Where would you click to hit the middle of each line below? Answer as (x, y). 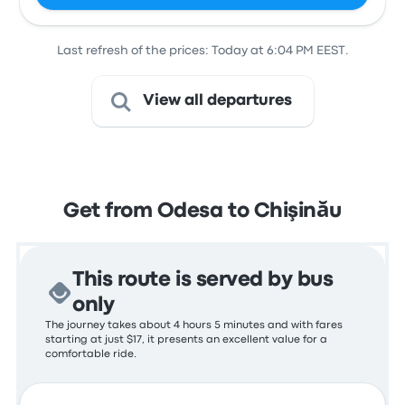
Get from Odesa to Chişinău (202, 212)
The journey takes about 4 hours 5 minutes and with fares (194, 325)
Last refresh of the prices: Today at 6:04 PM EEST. (202, 51)
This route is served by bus (203, 280)
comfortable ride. (91, 354)
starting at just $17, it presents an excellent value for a (187, 340)
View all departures (217, 101)
